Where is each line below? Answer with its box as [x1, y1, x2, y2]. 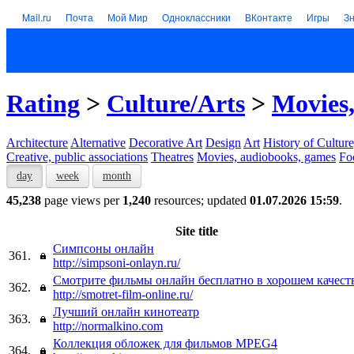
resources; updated [151, 193, 250, 207]
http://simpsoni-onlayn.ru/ [53, 255, 180, 269]
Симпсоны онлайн [53, 241, 154, 255]
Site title [175, 224, 218, 238]
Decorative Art [129, 135, 202, 149]
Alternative [70, 135, 126, 149]
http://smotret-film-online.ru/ [53, 287, 193, 301]
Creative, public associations [6, 149, 148, 164]
